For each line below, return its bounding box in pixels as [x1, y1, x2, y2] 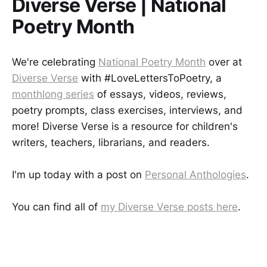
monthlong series [12, 88, 94, 100]
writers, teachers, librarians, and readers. [12, 136, 210, 148]
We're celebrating [12, 55, 98, 68]
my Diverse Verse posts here [101, 201, 238, 213]
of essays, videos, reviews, [94, 88, 226, 100]
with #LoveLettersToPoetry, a [78, 72, 222, 84]
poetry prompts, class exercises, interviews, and [12, 104, 243, 116]
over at [206, 55, 242, 68]
